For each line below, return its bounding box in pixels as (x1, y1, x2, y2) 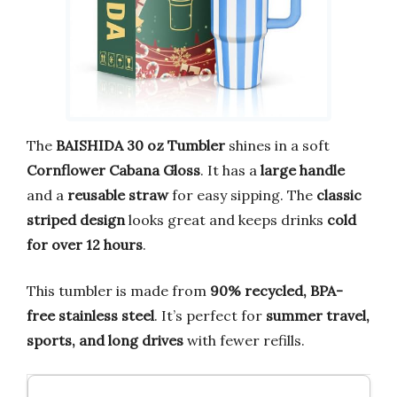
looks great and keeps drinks (125, 210, 327, 229)
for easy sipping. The (168, 185, 316, 204)
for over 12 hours (27, 235, 143, 253)
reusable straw (67, 185, 168, 204)
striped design (27, 210, 125, 229)
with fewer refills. (183, 331, 305, 349)
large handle (261, 160, 345, 179)
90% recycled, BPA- (210, 281, 343, 300)
